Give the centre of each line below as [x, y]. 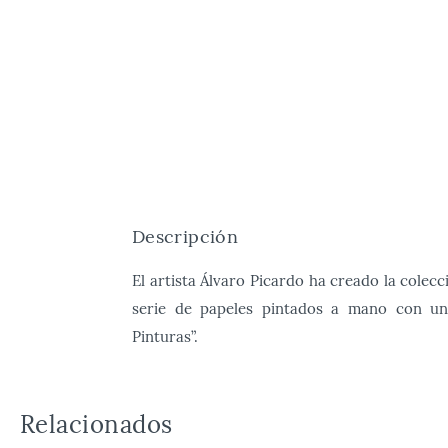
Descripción [185, 236]
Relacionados [96, 424]
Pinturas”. [167, 336]
